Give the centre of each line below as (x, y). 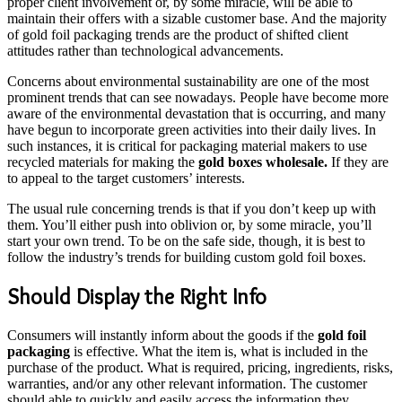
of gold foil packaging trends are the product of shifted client (178, 34)
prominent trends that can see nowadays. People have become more (198, 97)
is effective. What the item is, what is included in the (219, 351)
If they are (358, 162)
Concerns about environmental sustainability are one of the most (188, 81)
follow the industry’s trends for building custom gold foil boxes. (187, 257)
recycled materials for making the (103, 162)
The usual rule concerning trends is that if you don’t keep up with (192, 208)
